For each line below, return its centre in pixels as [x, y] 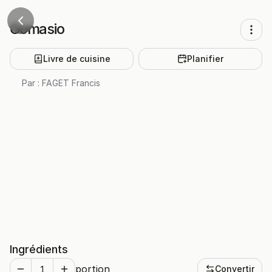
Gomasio [37, 29]
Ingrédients [39, 249]
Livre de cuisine [76, 59]
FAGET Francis [71, 83]
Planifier [205, 59]
